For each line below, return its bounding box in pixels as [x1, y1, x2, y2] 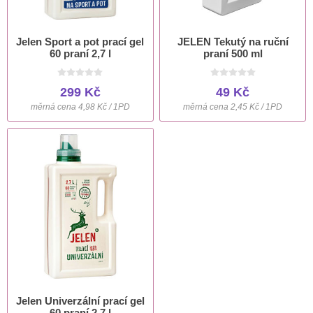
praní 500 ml [203, 47, 263, 59]
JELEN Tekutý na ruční [177, 35, 289, 48]
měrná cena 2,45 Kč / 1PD [183, 101, 283, 112]
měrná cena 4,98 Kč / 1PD [30, 101, 130, 112]
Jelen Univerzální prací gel [15, 295, 145, 307]
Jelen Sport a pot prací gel [16, 35, 145, 48]
